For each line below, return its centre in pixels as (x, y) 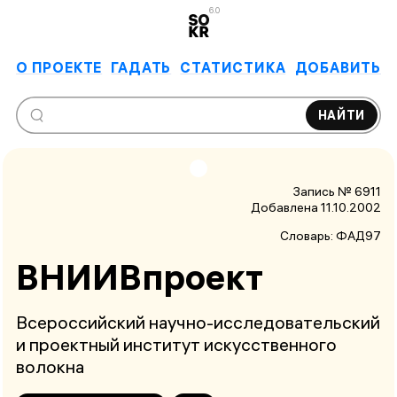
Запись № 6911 (337, 191)
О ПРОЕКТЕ (59, 67)
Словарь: (308, 235)
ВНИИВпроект (140, 276)
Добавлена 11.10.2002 (316, 207)
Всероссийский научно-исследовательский (198, 323)
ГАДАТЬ (141, 67)
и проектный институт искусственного (176, 345)
